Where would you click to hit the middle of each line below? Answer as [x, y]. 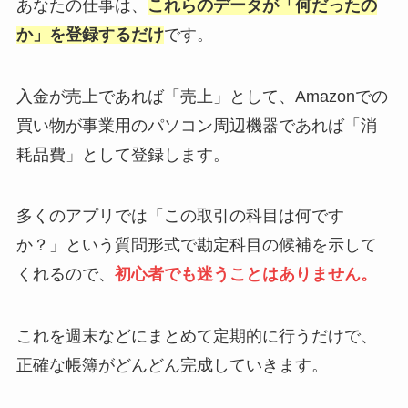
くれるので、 [65, 275]
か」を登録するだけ [90, 34]
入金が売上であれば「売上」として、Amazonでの [202, 96]
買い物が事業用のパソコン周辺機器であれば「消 [196, 125]
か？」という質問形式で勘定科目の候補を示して [196, 245]
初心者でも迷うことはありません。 [245, 275]
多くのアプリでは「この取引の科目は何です [180, 216]
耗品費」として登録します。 [122, 154]
